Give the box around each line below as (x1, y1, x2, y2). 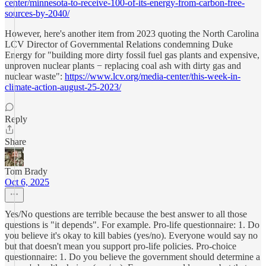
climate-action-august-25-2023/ (5, 82, 121, 92)
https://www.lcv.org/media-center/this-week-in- (65, 71, 240, 81)
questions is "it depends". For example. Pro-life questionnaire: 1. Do (5, 220, 259, 230)
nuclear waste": (5, 71, 65, 81)
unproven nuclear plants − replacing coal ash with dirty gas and (5, 61, 241, 71)
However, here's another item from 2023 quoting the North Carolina (5, 28, 259, 39)
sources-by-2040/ (5, 8, 69, 18)
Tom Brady (5, 166, 47, 176)
